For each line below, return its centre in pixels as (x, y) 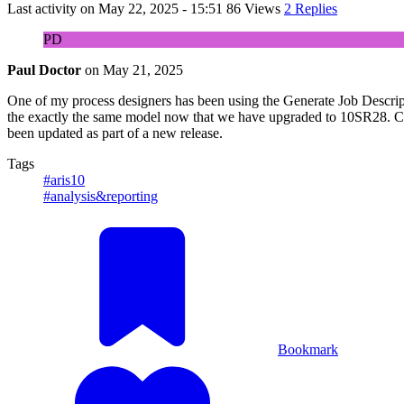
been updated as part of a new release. (115, 133)
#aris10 (64, 179)
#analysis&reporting (101, 196)
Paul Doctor (44, 69)
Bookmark (308, 349)
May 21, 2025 (143, 69)
